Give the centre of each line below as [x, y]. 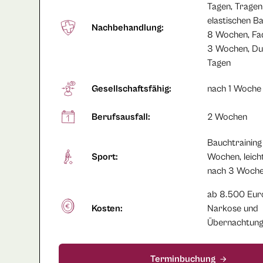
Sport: [104, 157]
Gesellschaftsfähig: [131, 89]
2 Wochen [227, 117]
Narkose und [233, 209]
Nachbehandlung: [127, 28]
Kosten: [107, 209]
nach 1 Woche [235, 89]
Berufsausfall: [121, 117]
